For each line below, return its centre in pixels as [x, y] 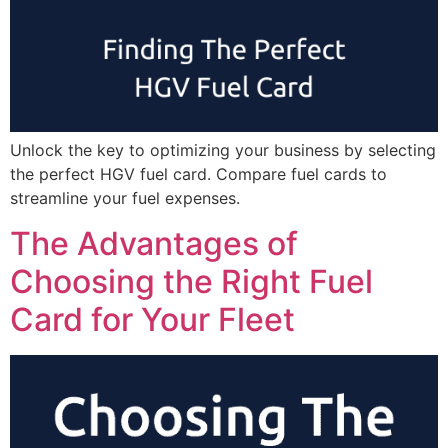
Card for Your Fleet [152, 319]
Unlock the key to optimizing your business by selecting [223, 150]
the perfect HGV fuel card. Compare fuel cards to [198, 174]
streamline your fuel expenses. [125, 198]
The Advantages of [154, 243]
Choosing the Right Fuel [191, 281]
